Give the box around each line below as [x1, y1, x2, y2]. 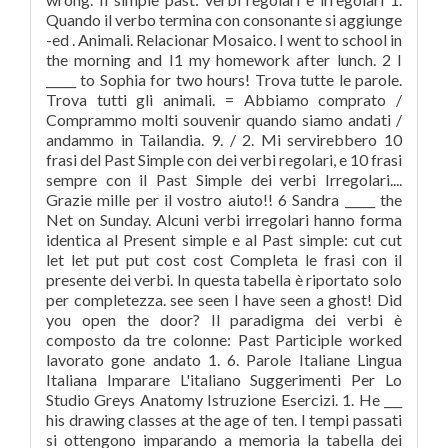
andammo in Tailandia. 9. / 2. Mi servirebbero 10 [46, 130, 402, 149]
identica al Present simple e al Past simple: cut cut [46, 230, 402, 249]
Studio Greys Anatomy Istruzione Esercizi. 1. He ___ [46, 390, 402, 409]
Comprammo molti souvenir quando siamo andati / [46, 110, 402, 129]
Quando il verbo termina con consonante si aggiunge [46, 10, 402, 29]
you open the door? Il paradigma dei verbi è [46, 310, 402, 329]
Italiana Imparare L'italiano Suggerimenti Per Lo [46, 370, 402, 389]
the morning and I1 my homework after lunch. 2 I [46, 50, 402, 69]
